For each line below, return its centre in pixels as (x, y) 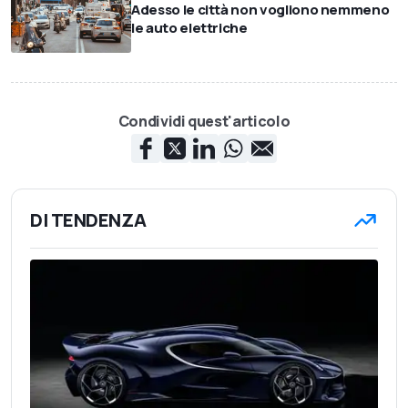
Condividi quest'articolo (204, 121)
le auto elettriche (189, 27)
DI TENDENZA (88, 219)
